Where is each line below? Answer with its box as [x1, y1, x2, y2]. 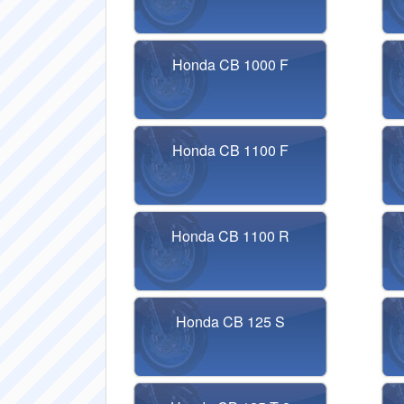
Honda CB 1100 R [170, 225, 289, 246]
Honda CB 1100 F [171, 140, 289, 161]
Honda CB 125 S [175, 311, 285, 332]
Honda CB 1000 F [171, 54, 289, 75]
